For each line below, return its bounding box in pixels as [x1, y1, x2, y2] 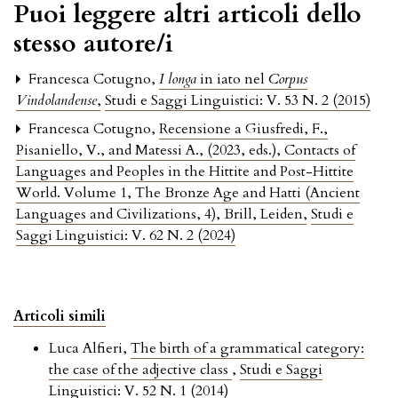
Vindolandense [16, 91, 97, 111]
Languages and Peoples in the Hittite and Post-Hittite [16, 162, 354, 182]
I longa [159, 69, 196, 90]
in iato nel [196, 69, 268, 90]
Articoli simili [13, 306, 106, 327]
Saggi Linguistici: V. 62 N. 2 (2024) [16, 226, 235, 246]
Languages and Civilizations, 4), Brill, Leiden [16, 204, 306, 225]
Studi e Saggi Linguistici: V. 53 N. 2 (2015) [105, 91, 370, 111]
